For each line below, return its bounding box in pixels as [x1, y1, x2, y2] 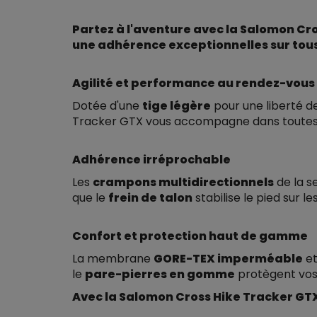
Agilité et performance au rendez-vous [72, 75, 315, 91]
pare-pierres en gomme [85, 266, 235, 282]
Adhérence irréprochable [72, 151, 231, 168]
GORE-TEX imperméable [154, 250, 303, 267]
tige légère [142, 98, 211, 114]
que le [72, 190, 108, 206]
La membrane [72, 250, 154, 267]
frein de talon [108, 190, 192, 206]
